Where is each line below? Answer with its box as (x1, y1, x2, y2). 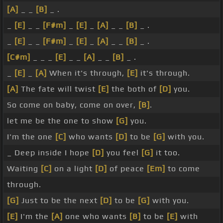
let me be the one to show (7, 116, 116, 126)
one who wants (63, 212, 129, 222)
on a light (52, 164, 95, 174)
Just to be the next (19, 196, 100, 206)
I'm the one (7, 132, 55, 142)
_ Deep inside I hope (7, 148, 92, 158)
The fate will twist (18, 84, 98, 94)
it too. (153, 148, 180, 158)
